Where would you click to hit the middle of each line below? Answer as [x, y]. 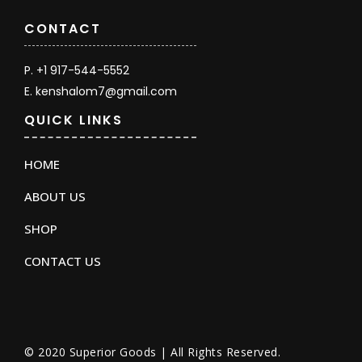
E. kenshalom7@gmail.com [101, 92]
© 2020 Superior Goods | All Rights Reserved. [152, 351]
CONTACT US [63, 261]
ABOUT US [55, 196]
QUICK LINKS [74, 120]
